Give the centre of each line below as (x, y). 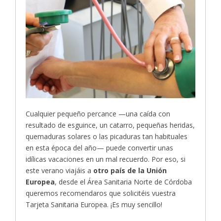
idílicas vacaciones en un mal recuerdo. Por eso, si (106, 159)
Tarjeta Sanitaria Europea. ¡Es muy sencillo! (94, 204)
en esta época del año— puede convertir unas (100, 147)
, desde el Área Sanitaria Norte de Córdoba (124, 182)
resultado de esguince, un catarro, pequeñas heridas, (110, 125)
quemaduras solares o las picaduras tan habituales (107, 136)
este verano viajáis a (60, 170)
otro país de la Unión (130, 170)
